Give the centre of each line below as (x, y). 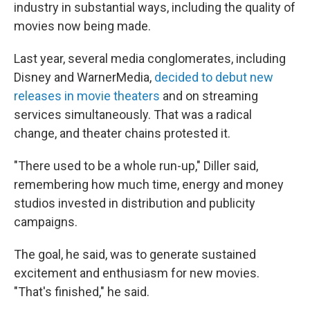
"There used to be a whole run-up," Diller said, (136, 166)
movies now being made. (82, 26)
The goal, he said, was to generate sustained (135, 254)
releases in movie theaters (87, 96)
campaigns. (46, 222)
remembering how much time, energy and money (149, 184)
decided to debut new (214, 77)
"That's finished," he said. (82, 292)
